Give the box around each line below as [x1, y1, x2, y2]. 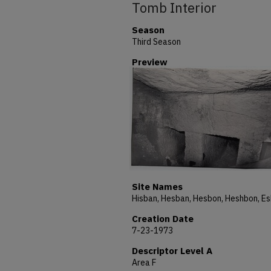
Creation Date [132, 213, 194, 224]
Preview [132, 56, 168, 68]
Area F [132, 257, 156, 268]
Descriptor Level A [132, 245, 212, 256]
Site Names [132, 181, 183, 192]
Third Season [132, 36, 181, 47]
